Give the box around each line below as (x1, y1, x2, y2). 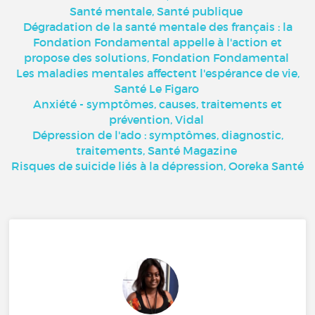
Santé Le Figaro (113, 81, 199, 96)
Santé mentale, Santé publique (70, 4, 243, 18)
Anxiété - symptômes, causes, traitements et (33, 96, 282, 111)
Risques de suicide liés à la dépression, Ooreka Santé (11, 158, 304, 173)
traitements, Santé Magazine (75, 143, 237, 157)
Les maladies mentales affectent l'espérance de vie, (15, 65, 300, 80)
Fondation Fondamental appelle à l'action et (33, 34, 282, 49)
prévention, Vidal (108, 112, 204, 127)
